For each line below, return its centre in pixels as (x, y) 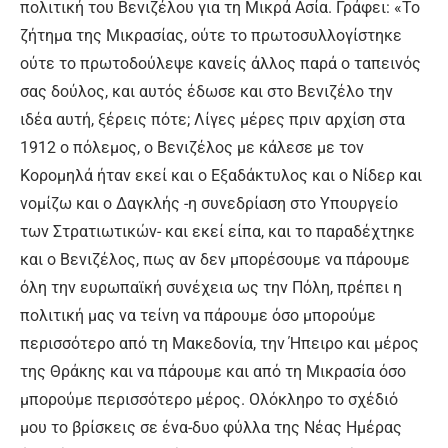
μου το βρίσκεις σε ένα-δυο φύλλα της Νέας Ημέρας (211, 428)
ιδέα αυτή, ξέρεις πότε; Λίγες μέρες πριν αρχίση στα (212, 120)
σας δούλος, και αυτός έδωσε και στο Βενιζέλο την (206, 92)
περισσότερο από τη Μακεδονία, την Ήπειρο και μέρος (219, 344)
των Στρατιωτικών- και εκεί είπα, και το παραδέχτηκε (217, 232)
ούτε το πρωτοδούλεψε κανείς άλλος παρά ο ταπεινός (220, 64)
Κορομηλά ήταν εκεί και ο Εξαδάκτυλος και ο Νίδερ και (221, 176)
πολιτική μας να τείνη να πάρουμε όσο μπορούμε (198, 316)
